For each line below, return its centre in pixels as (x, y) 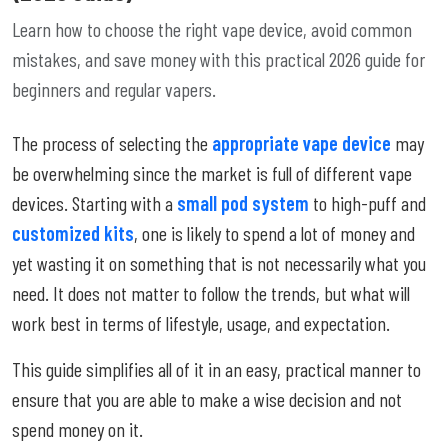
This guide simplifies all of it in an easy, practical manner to (216, 368)
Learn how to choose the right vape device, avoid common (212, 28)
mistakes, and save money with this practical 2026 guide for (218, 58)
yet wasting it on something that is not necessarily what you (219, 262)
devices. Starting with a (94, 202)
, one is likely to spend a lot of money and (274, 232)
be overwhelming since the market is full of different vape (212, 172)
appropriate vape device (301, 142)
